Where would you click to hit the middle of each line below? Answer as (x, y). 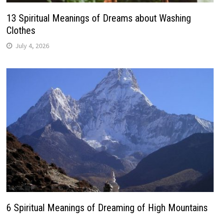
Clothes (21, 31)
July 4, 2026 (32, 46)
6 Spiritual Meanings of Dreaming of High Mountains (107, 207)
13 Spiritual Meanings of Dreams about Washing (98, 18)
